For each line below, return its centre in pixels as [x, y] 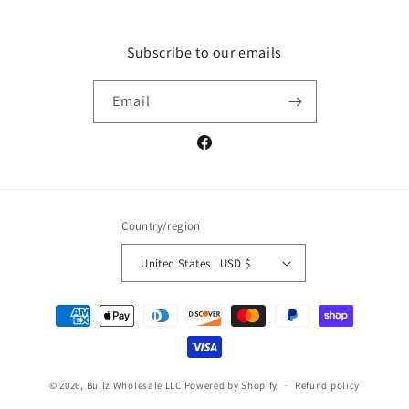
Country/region [161, 226]
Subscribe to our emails [204, 53]
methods [58, 332]
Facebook [223, 152]
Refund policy [327, 386]
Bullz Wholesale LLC [134, 385]
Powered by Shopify [231, 385]
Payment [58, 308]
